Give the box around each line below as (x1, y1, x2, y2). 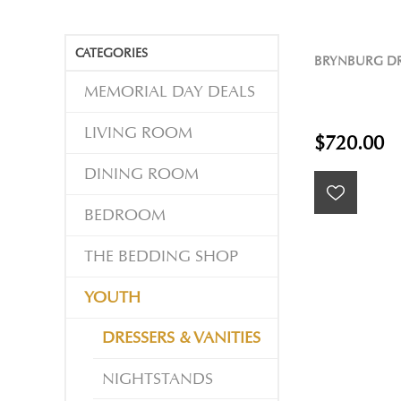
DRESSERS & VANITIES (102, 328, 260, 349)
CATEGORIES (75, 45, 148, 63)
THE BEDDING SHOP (84, 246, 238, 268)
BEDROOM (84, 205, 166, 226)
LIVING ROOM (84, 123, 192, 144)
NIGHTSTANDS (102, 369, 213, 390)
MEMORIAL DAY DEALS (84, 81, 255, 103)
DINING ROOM (84, 164, 199, 185)
